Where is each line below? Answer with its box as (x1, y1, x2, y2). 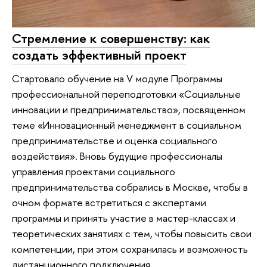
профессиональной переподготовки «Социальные (12, 87, 241, 101)
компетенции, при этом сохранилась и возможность (12, 242, 248, 256)
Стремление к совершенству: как (12, 29, 210, 47)
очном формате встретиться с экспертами (12, 195, 206, 210)
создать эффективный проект (12, 45, 187, 64)
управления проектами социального (12, 164, 175, 179)
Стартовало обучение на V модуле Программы (12, 72, 222, 86)
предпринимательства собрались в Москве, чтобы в (12, 180, 248, 194)
